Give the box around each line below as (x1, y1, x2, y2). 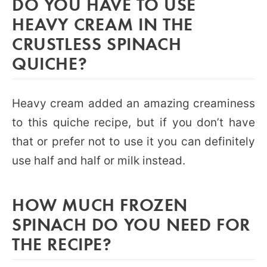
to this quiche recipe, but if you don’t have (12, 115, 255, 129)
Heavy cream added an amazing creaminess (12, 96, 255, 110)
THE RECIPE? (12, 231, 112, 255)
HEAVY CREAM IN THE (12, 11, 193, 35)
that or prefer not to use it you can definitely (12, 134, 255, 148)
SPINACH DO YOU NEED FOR (12, 212, 250, 235)
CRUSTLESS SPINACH (12, 31, 182, 55)
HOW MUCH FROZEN (12, 192, 188, 216)
